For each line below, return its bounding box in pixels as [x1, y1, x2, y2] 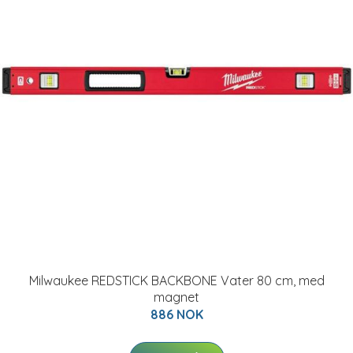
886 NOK [150, 307, 203, 322]
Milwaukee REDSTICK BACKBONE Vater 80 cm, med [28, 273, 325, 288]
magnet [154, 289, 199, 305]
